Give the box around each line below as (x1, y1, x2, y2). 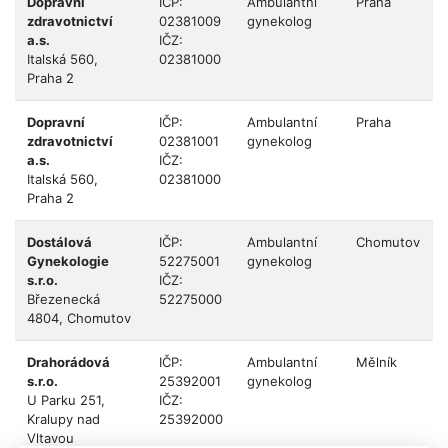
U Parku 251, (27, 391, 105, 408)
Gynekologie (27, 252, 109, 269)
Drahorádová (27, 353, 110, 370)
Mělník (356, 353, 397, 370)
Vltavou (27, 429, 74, 446)
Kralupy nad (27, 410, 100, 427)
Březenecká (27, 290, 100, 307)
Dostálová (27, 233, 92, 250)
